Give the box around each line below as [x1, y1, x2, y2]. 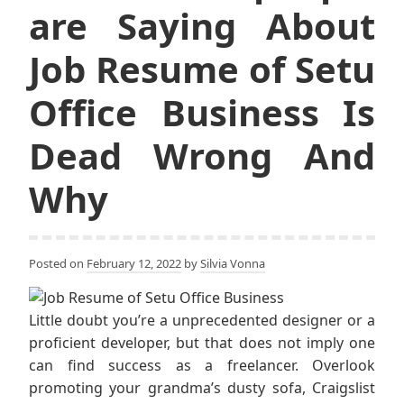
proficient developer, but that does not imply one [29, 332, 375, 353]
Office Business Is [29, 87, 375, 137]
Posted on [29, 254, 87, 271]
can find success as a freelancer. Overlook [29, 354, 375, 375]
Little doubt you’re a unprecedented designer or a [29, 309, 375, 330]
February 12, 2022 [87, 254, 181, 271]
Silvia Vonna [200, 254, 265, 271]
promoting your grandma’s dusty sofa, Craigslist [29, 377, 375, 398]
